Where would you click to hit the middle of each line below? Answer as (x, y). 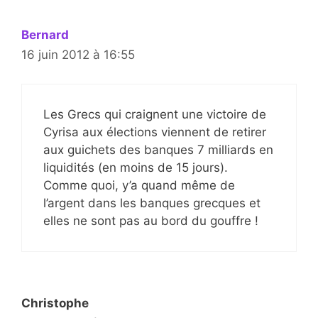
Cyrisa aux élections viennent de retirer (155, 132)
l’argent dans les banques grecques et (152, 203)
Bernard (45, 35)
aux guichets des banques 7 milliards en (158, 149)
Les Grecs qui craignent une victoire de (155, 114)
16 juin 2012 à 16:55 (78, 55)
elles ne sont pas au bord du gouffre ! (151, 220)
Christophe (55, 303)
